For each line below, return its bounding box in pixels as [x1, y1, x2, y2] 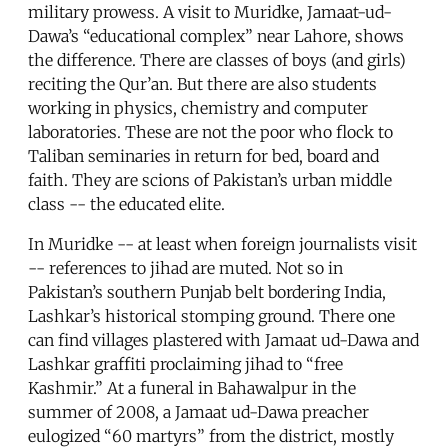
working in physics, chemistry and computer [28, 98, 368, 119]
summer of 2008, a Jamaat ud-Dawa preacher [28, 402, 369, 423]
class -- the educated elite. [28, 194, 225, 215]
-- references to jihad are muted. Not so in [28, 258, 343, 279]
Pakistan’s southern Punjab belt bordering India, [28, 282, 386, 303]
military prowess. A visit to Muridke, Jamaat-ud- [28, 2, 392, 23]
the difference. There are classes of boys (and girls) [28, 50, 406, 71]
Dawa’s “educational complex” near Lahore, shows [28, 26, 404, 47]
